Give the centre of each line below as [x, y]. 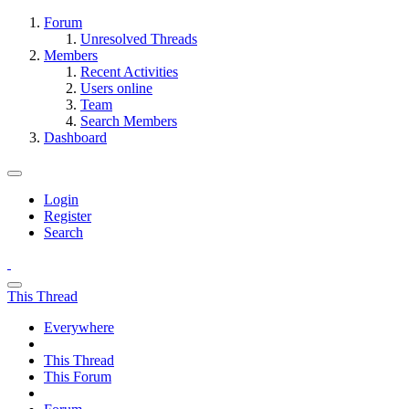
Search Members [129, 121]
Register [68, 216]
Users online [116, 88]
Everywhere [79, 327]
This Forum [78, 377]
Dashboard [75, 137]
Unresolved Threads [139, 39]
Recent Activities [129, 72]
